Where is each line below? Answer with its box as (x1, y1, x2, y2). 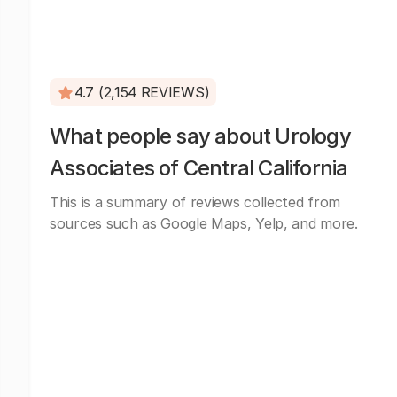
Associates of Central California (50, 155, 348, 181)
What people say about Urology (50, 123, 351, 149)
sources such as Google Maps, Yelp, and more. (50, 214, 358, 232)
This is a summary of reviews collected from (50, 193, 341, 211)
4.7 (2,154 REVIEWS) (74, 83, 210, 101)
